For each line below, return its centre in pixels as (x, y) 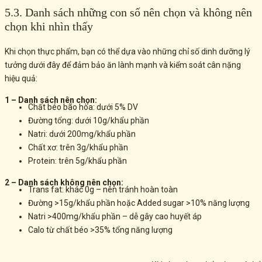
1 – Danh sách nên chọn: (51, 100)
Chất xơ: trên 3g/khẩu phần (78, 148)
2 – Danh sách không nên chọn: (64, 183)
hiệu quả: (21, 79)
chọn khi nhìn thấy (49, 27)
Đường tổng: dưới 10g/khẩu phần (89, 121)
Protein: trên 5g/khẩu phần (77, 161)
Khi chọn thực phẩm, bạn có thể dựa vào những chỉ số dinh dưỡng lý (127, 52)
